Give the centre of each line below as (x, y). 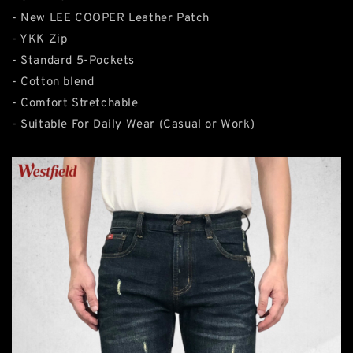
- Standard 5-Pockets (73, 61)
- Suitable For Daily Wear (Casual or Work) (134, 125)
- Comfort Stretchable (75, 104)
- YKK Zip (40, 40)
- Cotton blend (53, 82)
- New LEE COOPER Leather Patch (111, 19)
